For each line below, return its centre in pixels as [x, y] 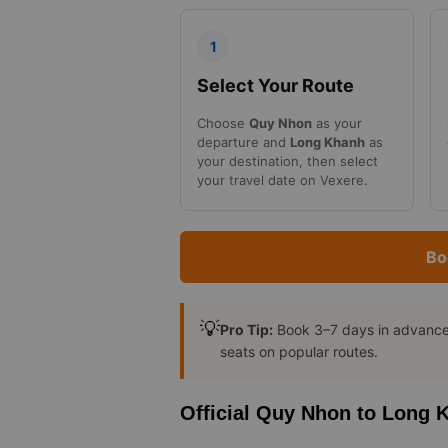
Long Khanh [327, 142]
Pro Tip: [246, 330]
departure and [243, 142]
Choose [223, 123]
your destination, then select [287, 161]
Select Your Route [275, 86]
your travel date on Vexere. [282, 180]
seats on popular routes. [299, 352]
